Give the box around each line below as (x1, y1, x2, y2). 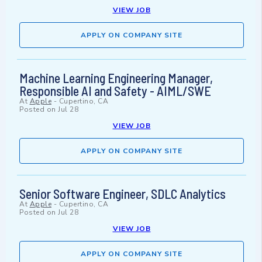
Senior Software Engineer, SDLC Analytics (19, 186, 226, 202)
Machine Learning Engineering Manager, (19, 70, 213, 86)
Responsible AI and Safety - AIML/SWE (19, 83, 211, 99)
